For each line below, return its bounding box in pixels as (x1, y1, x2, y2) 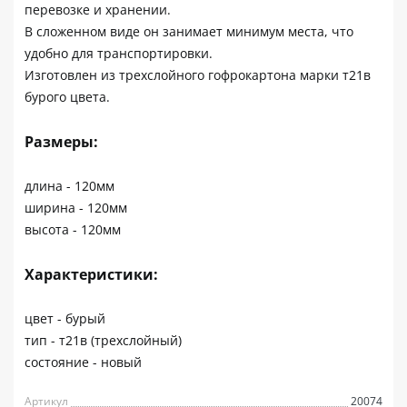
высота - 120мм (25, 220, 121, 238)
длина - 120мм (25, 176, 114, 194)
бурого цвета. (25, 87, 110, 105)
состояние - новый (25, 352, 142, 371)
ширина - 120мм (25, 198, 127, 216)
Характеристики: (25, 263, 158, 284)
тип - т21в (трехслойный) (25, 331, 182, 349)
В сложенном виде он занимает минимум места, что (25, 22, 353, 40)
